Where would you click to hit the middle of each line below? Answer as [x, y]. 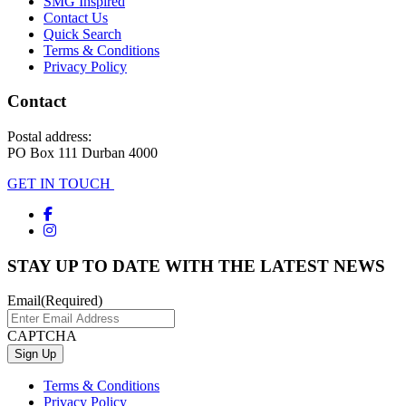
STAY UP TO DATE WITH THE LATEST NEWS [196, 266]
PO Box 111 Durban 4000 [82, 152]
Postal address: [49, 136]
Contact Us [76, 17]
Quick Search [82, 34]
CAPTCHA [42, 336]
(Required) [72, 301]
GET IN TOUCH [61, 183]
